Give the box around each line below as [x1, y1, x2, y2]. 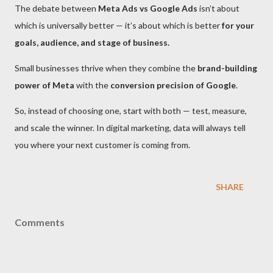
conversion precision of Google [110, 80, 236, 90]
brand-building [197, 63, 257, 73]
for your [222, 20, 254, 30]
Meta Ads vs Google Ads [98, 3, 197, 13]
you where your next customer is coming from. [15, 140, 190, 150]
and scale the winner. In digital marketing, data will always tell [15, 122, 246, 133]
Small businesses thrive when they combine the [15, 63, 197, 73]
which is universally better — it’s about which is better [15, 20, 222, 30]
